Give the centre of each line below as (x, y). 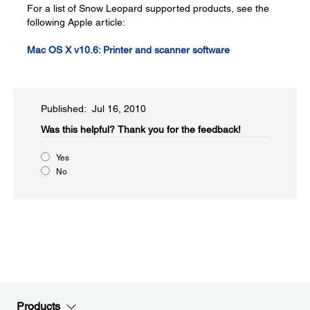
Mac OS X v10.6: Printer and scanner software (128, 50)
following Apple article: (76, 22)
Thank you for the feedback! (179, 129)
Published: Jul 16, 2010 (93, 109)
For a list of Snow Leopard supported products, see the (148, 8)
